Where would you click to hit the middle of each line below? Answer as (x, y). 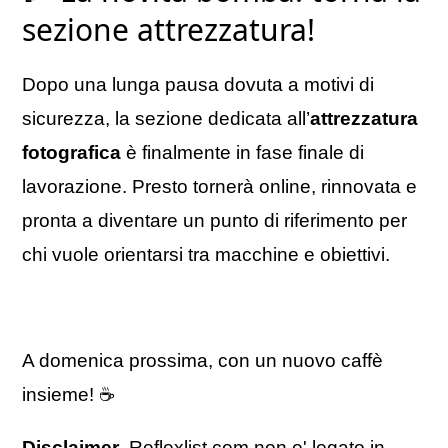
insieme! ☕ (68, 395)
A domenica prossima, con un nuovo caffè (202, 361)
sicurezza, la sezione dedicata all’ (166, 119)
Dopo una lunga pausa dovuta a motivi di (198, 85)
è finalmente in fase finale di (242, 153)
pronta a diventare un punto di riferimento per (214, 221)
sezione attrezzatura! (168, 30)
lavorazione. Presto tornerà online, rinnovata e (219, 187)
